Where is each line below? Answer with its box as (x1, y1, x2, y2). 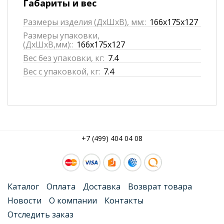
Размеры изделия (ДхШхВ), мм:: (23, 16, 146, 27)
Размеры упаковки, (23, 29, 99, 41)
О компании (49, 194, 97, 206)
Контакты (104, 194, 143, 206)
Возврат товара (128, 180, 192, 192)
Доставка (83, 180, 120, 192)
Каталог (7, 180, 39, 192)
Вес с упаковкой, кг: (23, 65, 100, 77)
